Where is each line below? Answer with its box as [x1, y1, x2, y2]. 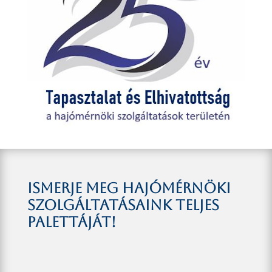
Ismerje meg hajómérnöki [27, 180, 231, 197]
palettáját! [27, 214, 116, 231]
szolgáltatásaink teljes [27, 197, 219, 214]
